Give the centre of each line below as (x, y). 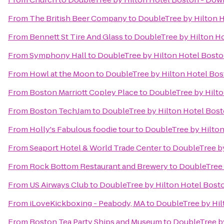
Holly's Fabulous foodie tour (82, 129)
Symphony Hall (58, 55)
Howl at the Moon (62, 74)
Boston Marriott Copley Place (84, 92)
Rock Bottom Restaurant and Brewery (99, 166)
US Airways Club (59, 185)
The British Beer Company (78, 18)
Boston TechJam (60, 111)
